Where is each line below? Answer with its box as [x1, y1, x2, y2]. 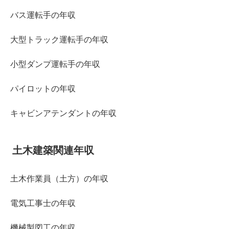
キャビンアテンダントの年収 [10, 108, 117, 118]
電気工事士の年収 [10, 198, 76, 208]
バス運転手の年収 [10, 10, 76, 19]
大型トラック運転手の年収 [10, 35, 108, 44]
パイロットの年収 [10, 84, 76, 93]
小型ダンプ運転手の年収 [10, 59, 100, 68]
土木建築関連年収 [12, 144, 94, 156]
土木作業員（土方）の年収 [10, 174, 108, 183]
